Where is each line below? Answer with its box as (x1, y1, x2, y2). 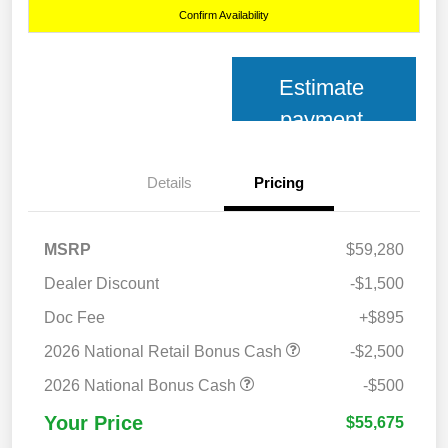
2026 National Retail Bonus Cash (44, 343, 286, 361)
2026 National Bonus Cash (44, 377, 240, 395)
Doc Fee (44, 309, 105, 327)
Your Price (44, 412, 143, 435)
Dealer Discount (44, 275, 159, 293)
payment (280, 107, 364, 133)
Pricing (254, 174, 304, 192)
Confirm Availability (179, 9, 269, 22)
